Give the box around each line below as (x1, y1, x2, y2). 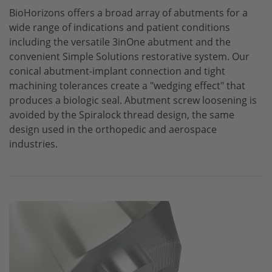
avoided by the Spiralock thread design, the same (9, 107, 234, 121)
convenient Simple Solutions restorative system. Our (9, 49, 250, 63)
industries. (9, 137, 58, 151)
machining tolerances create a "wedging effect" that (9, 78, 245, 92)
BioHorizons (9, 5, 65, 19)
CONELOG (151, 7, 199, 21)
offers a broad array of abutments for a (65, 5, 248, 19)
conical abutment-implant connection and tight (9, 64, 225, 78)
